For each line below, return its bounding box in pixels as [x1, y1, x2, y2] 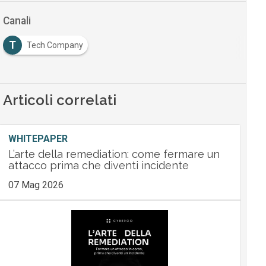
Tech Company [26, 40, 83, 50]
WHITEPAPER [8, 133, 68, 144]
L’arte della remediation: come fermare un [8, 148, 220, 160]
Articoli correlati [2, 91, 116, 109]
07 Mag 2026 [8, 179, 64, 191]
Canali [2, 15, 31, 27]
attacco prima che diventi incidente [8, 159, 189, 172]
